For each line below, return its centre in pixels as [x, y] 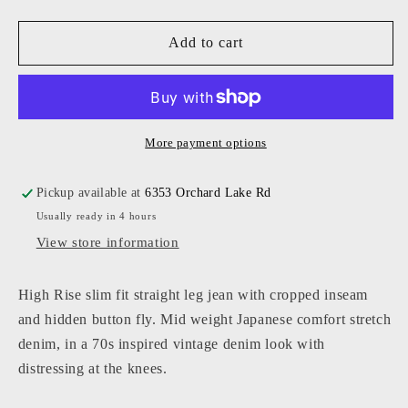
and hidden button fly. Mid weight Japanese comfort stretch [204, 319]
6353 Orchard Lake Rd [208, 193]
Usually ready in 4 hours [96, 216]
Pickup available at [91, 193]
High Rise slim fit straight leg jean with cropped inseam [193, 294]
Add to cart [206, 43]
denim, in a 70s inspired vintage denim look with [171, 343]
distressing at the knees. [92, 368]
